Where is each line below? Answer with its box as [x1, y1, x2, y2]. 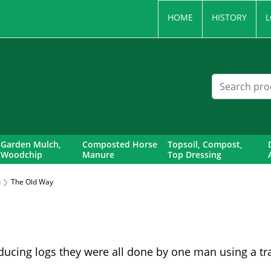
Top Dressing [167, 149, 221, 160]
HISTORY [211, 11, 247, 23]
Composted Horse [82, 139, 158, 150]
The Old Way [7, 177, 53, 187]
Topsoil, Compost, [167, 139, 243, 150]
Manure [82, 149, 115, 160]
